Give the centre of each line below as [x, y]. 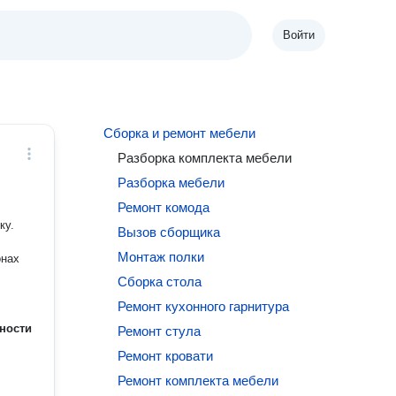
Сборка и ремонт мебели [180, 133]
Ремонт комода [164, 207]
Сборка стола [160, 282]
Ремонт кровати [166, 356]
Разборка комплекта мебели [205, 158]
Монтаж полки [161, 257]
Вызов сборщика [169, 232]
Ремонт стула [160, 331]
